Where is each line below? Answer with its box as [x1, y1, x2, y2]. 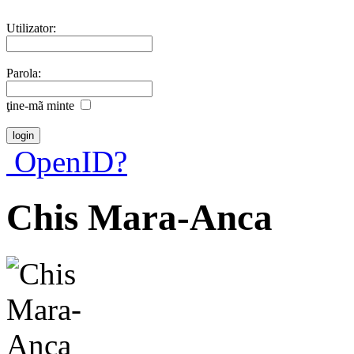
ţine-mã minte [6, 98, 74, 112]
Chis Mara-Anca [6, 197, 273, 239]
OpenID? [6, 144, 127, 179]
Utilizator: [6, 21, 56, 35]
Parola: [6, 66, 41, 80]
